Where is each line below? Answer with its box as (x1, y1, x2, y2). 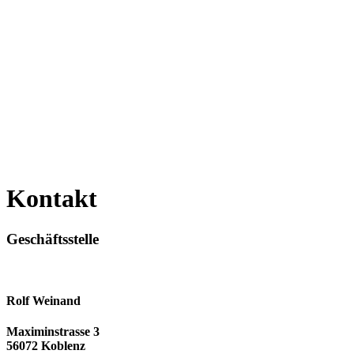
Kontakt (6, 184, 97, 213)
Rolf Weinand (6, 293, 81, 307)
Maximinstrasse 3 (6, 325, 100, 339)
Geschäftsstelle (6, 230, 99, 247)
